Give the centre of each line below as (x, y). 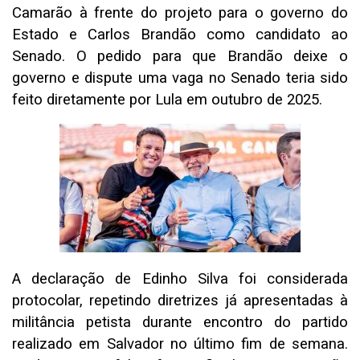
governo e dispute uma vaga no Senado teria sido (180, 78)
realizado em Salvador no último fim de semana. (180, 344)
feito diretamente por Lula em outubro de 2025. (167, 100)
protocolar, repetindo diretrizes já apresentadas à (180, 301)
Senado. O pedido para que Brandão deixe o (180, 57)
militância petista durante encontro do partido (180, 323)
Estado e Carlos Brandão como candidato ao (180, 35)
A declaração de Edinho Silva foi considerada (180, 279)
